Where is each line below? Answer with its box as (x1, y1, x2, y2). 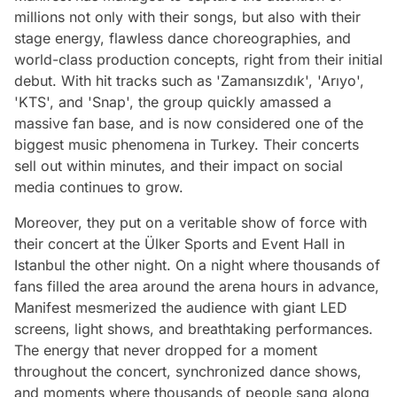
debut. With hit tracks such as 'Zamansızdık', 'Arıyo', (14, 72, 364, 90)
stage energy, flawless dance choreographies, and (14, 29, 351, 47)
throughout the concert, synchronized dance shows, (14, 362, 362, 380)
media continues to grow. (14, 178, 183, 196)
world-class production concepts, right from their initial (14, 51, 383, 68)
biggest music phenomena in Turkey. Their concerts (14, 136, 359, 153)
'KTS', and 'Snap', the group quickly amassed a (14, 93, 331, 111)
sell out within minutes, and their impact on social (14, 157, 343, 175)
